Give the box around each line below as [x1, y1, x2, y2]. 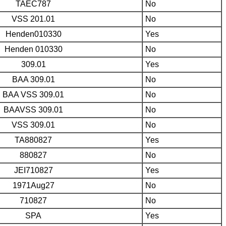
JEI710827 [14, 165, 53, 175]
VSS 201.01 [12, 14, 55, 23]
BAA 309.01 [12, 75, 55, 84]
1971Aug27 [12, 181, 54, 190]
